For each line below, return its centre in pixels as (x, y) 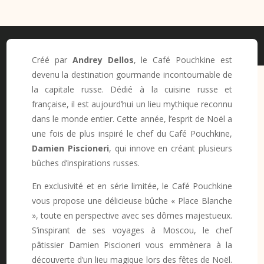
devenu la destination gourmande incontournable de (132, 74)
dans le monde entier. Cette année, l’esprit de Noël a (132, 118)
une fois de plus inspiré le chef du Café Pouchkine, (132, 133)
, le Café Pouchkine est (183, 60)
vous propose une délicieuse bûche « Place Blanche (132, 200)
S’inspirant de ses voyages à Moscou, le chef (132, 230)
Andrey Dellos (103, 60)
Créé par (52, 60)
